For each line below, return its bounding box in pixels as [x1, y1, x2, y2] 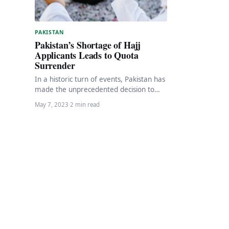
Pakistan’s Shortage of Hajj [35, 38, 141, 52]
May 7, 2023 [35, 100, 68, 108]
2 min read [70, 100, 100, 108]
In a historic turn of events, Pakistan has [35, 74, 165, 84]
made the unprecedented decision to [35, 84, 154, 94]
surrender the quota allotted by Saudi [35, 95, 157, 104]
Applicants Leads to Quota [35, 48, 139, 62]
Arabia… [35, 105, 62, 114]
